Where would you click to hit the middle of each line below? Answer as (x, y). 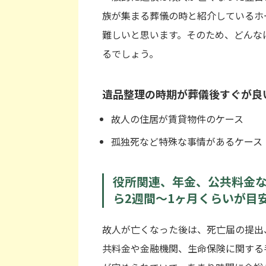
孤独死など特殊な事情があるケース (187, 142)
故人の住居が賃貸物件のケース (177, 119)
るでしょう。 (130, 54)
